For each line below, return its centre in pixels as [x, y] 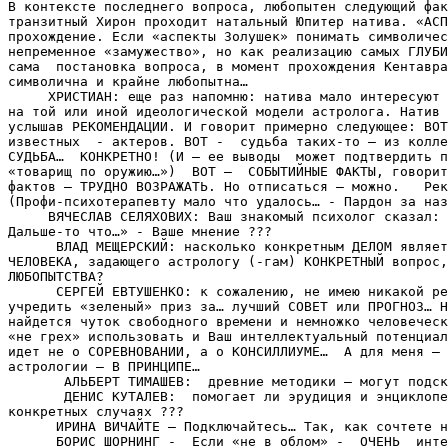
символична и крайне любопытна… [128, 81]
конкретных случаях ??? [96, 411]
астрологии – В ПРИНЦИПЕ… [104, 366]
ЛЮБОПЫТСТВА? [56, 276]
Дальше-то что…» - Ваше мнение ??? [152, 231]
